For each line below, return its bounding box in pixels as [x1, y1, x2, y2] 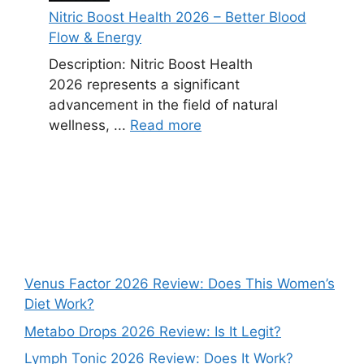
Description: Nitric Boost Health [49, 56, 253, 73]
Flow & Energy [49, 28, 141, 45]
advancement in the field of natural [49, 97, 278, 114]
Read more [130, 117, 201, 134]
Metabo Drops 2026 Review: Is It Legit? [24, 323, 281, 340]
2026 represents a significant [49, 76, 240, 93]
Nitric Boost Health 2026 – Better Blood [49, 8, 306, 25]
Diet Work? [24, 296, 94, 313]
